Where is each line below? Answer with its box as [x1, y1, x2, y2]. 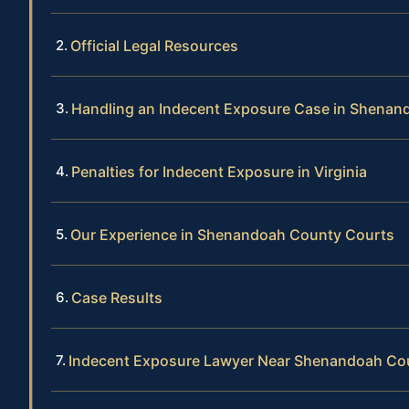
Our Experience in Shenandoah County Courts [70, 225, 394, 245]
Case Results [71, 288, 163, 308]
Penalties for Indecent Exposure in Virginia [71, 163, 367, 182]
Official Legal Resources [70, 37, 238, 56]
